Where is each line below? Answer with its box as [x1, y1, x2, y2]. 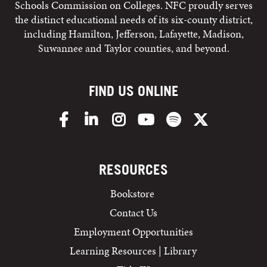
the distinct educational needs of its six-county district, [14, 12, 253, 27]
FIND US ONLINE [88, 82, 179, 100]
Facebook [72, 109, 114, 124]
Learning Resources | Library [70, 243, 197, 258]
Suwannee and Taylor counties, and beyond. [38, 41, 229, 55]
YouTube [154, 109, 193, 124]
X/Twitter [209, 109, 252, 124]
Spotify [182, 109, 212, 124]
